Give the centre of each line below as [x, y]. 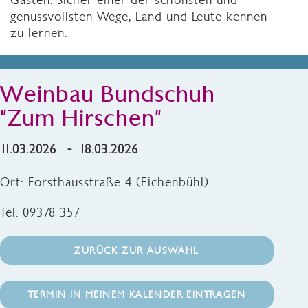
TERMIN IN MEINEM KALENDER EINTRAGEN [137, 294]
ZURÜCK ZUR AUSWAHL [137, 250]
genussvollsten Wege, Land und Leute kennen [139, 16]
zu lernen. [39, 33]
